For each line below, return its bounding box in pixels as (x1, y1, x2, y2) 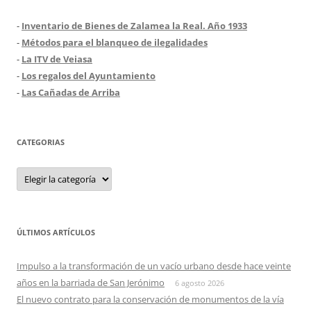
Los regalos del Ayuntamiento (22, 69, 155, 82)
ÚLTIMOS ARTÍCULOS (17, 226, 95, 237)
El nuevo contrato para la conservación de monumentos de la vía (17, 292, 284, 305)
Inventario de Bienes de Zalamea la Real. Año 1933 (22, 19, 247, 32)
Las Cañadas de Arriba (22, 85, 120, 99)
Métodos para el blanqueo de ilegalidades (22, 35, 208, 49)
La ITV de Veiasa (22, 52, 92, 65)
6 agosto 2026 (175, 277, 224, 288)
